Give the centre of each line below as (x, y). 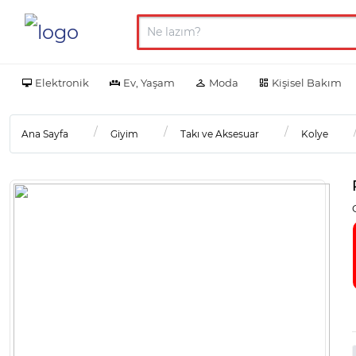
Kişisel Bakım (307, 82)
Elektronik (62, 82)
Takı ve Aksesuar (220, 133)
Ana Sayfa (45, 133)
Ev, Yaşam (149, 82)
